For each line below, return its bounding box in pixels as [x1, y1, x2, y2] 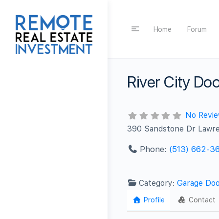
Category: [139, 178, 177, 188]
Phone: [139, 144, 169, 154]
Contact [189, 196, 216, 204]
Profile [143, 196, 165, 204]
